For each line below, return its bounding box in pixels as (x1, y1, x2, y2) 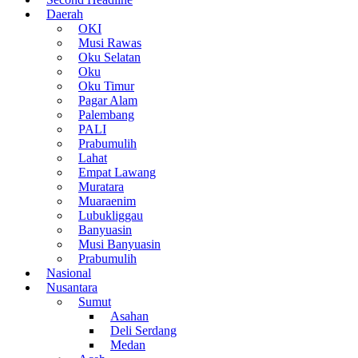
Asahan (110, 308, 149, 323)
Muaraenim (78, 193, 136, 208)
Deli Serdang (110, 323, 177, 337)
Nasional (46, 265, 91, 280)
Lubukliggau (78, 208, 143, 222)
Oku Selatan (78, 50, 141, 64)
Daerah (46, 6, 83, 21)
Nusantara (46, 280, 97, 294)
